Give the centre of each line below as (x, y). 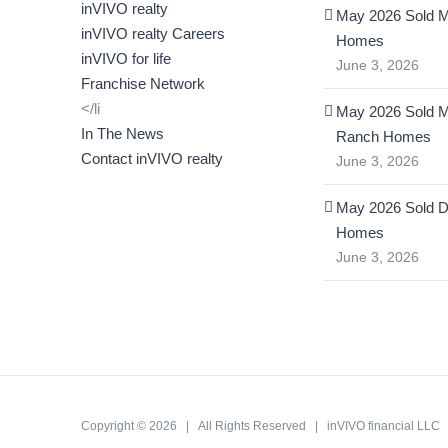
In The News (123, 133)
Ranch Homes (383, 136)
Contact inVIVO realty (152, 158)
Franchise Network (143, 83)
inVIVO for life (126, 58)
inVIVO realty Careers (153, 33)
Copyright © (115, 426)
